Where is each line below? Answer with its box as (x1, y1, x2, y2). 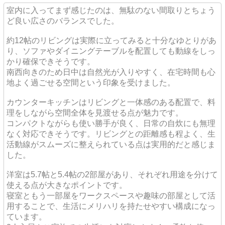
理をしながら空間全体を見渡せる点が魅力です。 (7, 108, 183, 117)
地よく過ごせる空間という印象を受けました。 (7, 78, 175, 87)
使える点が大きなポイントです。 (7, 180, 127, 189)
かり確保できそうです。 (7, 57, 95, 66)
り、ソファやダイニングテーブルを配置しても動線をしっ (7, 46, 215, 55)
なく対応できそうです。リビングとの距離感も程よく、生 (7, 129, 215, 138)
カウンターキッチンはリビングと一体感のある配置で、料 (7, 97, 215, 106)
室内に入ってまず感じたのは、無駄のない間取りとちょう (7, 6, 215, 15)
